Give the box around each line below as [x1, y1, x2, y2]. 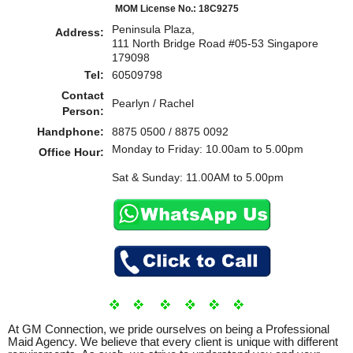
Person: [62, 105, 104, 118]
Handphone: [37, 125, 104, 139]
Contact [61, 89, 104, 102]
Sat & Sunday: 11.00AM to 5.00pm [112, 171, 284, 184]
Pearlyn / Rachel [112, 97, 194, 110]
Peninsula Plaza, [112, 23, 195, 36]
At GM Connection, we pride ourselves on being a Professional [8, 323, 329, 336]
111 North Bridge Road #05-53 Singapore [112, 37, 318, 50]
